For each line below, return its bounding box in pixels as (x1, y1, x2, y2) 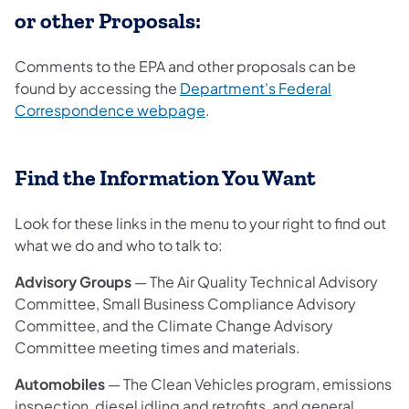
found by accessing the (15, 78, 180, 98)
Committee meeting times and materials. (15, 337, 300, 357)
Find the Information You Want (15, 164, 316, 191)
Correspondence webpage (15, 100, 205, 120)
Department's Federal (180, 78, 331, 98)
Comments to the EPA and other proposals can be (15, 56, 356, 76)
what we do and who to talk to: (15, 235, 223, 255)
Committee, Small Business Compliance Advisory (15, 293, 356, 313)
